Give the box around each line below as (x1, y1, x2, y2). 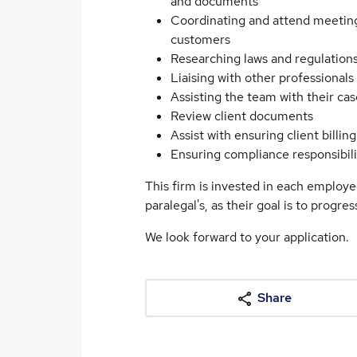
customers (171, 31, 230, 48)
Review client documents (171, 108, 313, 124)
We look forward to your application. (145, 229, 349, 245)
